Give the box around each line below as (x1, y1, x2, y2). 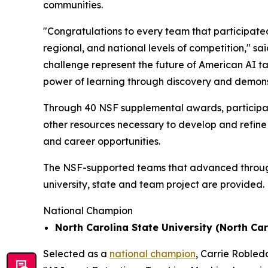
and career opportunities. (43, 135, 160, 147)
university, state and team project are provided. (43, 178, 264, 190)
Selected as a (43, 248, 109, 260)
